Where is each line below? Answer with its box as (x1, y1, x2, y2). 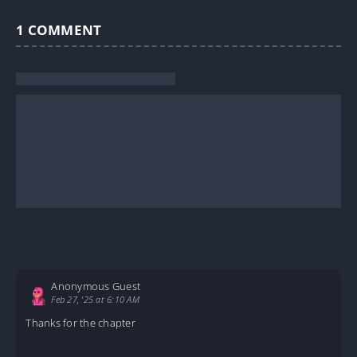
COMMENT (27, 21, 102, 40)
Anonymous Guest (51, 279, 141, 294)
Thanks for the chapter (25, 315, 135, 330)
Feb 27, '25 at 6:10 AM (51, 293, 139, 306)
